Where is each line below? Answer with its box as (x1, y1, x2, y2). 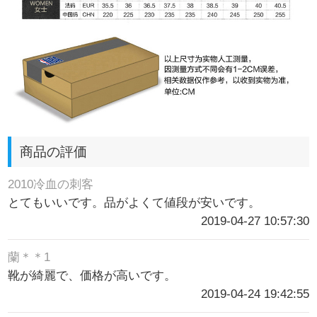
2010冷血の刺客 (8, 177, 94, 191)
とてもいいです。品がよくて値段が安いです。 (8, 195, 261, 209)
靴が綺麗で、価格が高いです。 (8, 268, 177, 282)
